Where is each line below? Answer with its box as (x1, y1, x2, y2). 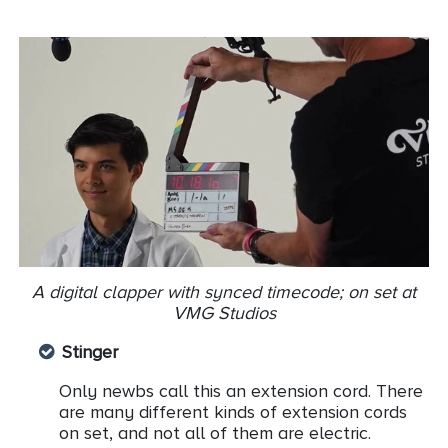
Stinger (62, 341, 118, 362)
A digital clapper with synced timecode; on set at (32, 281, 416, 302)
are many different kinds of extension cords (59, 401, 407, 422)
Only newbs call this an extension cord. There (59, 380, 423, 401)
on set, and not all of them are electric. (59, 422, 371, 443)
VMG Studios (172, 302, 276, 323)
